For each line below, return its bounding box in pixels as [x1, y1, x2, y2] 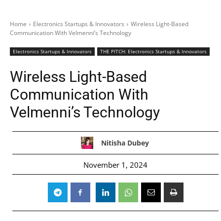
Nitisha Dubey [101, 138, 149, 147]
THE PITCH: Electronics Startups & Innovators [100, 48, 207, 55]
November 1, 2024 [83, 159, 147, 170]
